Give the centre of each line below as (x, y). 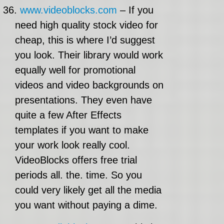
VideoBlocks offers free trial (76, 160)
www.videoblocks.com (68, 10)
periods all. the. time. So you (78, 175)
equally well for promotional (75, 70)
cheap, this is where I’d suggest (85, 40)
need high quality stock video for (86, 25)
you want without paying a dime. (86, 205)
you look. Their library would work (89, 55)
